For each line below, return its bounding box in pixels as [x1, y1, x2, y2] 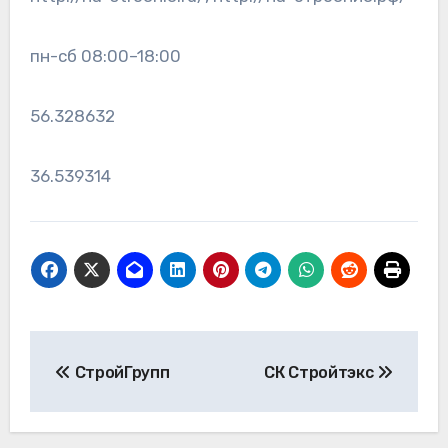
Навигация [28, 333, 200, 366]
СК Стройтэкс [264, 362, 378, 382]
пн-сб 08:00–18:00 [29, 46, 181, 67]
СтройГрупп [70, 362, 170, 382]
